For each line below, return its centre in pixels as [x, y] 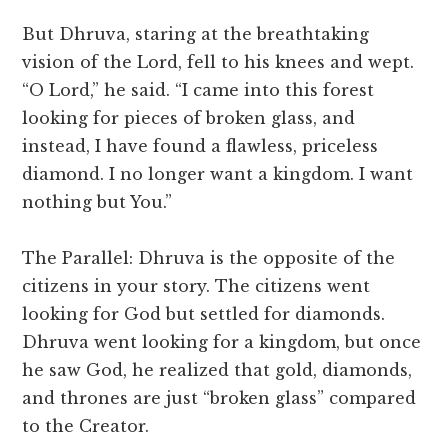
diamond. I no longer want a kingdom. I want [218, 174]
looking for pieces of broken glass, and [189, 118]
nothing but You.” [97, 202]
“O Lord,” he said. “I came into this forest [198, 90]
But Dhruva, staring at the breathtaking [196, 34]
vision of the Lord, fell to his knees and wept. [218, 62]
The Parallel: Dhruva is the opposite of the [209, 258]
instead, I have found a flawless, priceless [200, 146]
